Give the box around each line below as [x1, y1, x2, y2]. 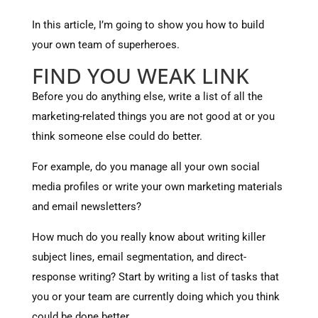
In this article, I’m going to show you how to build [31, 18, 264, 31]
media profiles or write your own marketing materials [31, 180, 283, 193]
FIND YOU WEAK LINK [31, 61, 249, 90]
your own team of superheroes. [31, 38, 180, 51]
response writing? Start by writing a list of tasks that [31, 270, 279, 283]
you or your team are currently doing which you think [31, 290, 280, 303]
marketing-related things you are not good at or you [31, 110, 275, 123]
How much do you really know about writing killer [31, 231, 265, 243]
